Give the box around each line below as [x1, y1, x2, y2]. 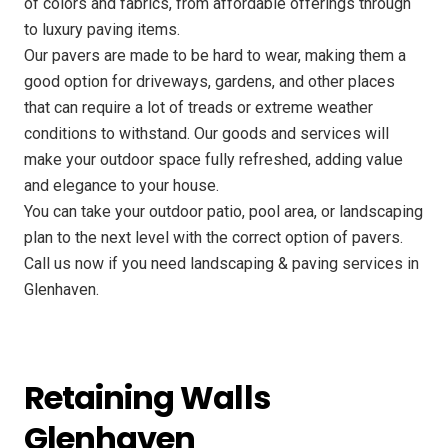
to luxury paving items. [24, 20, 180, 40]
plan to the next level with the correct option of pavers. [24, 228, 403, 248]
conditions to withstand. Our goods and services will [24, 124, 389, 144]
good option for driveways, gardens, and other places [24, 72, 395, 92]
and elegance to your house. [24, 176, 219, 196]
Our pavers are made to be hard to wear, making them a [24, 46, 406, 66]
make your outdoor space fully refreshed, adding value [24, 150, 403, 170]
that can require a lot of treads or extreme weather [24, 98, 373, 118]
